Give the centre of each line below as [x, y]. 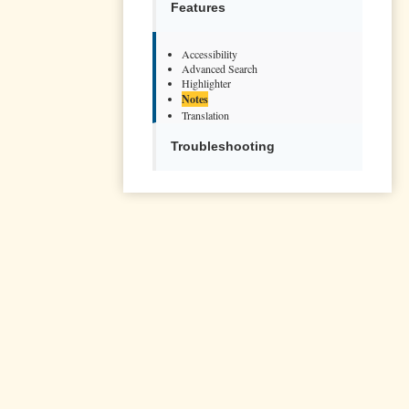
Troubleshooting [223, 146]
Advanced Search [220, 68]
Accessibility [210, 53]
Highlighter [206, 83]
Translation [205, 115]
